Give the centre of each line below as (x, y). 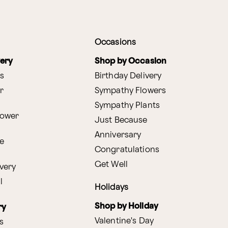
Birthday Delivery (128, 76)
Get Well (111, 164)
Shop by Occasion (131, 61)
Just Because (121, 120)
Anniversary (118, 135)
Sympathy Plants (127, 105)
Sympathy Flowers (130, 91)
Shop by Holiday (126, 206)
